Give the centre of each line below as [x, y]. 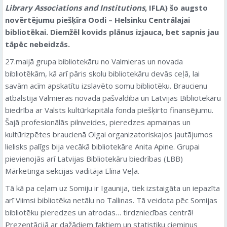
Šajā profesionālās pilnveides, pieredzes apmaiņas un [98, 122]
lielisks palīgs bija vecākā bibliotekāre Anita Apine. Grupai [102, 146]
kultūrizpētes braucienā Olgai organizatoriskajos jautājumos [109, 134]
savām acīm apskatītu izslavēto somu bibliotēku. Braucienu [106, 86]
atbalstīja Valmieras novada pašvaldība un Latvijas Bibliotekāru [113, 98]
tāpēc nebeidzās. [37, 44]
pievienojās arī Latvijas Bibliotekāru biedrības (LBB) [94, 159]
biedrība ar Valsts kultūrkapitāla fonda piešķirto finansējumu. [109, 110]
